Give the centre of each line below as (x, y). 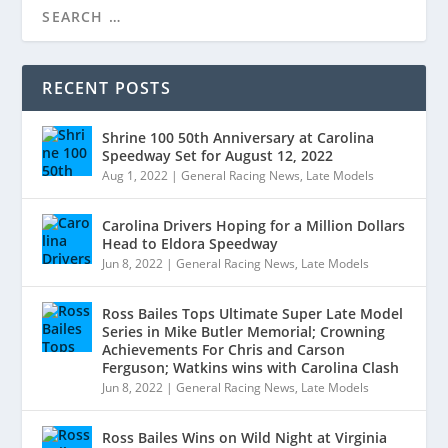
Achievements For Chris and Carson (224, 350)
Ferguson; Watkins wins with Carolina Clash (251, 368)
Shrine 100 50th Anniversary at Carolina (238, 138)
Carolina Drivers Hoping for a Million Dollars (254, 226)
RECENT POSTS (106, 88)
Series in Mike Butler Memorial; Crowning (244, 332)
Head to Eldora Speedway (190, 244)
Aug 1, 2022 (135, 176)
